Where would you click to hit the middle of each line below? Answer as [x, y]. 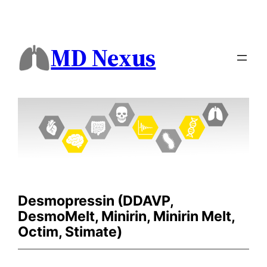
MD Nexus [103, 58]
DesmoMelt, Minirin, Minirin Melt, [127, 216]
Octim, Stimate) [70, 232]
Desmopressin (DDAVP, [96, 201]
